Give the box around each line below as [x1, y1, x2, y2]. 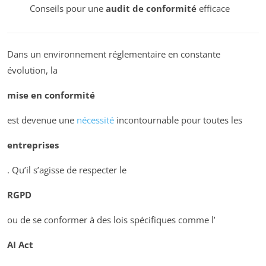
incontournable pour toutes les [114, 114, 242, 126]
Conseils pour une [29, 2, 106, 14]
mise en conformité [7, 89, 95, 102]
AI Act [7, 239, 33, 251]
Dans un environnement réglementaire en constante [7, 48, 220, 61]
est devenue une [7, 114, 77, 126]
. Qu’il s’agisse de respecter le [7, 164, 126, 176]
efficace [196, 2, 230, 14]
